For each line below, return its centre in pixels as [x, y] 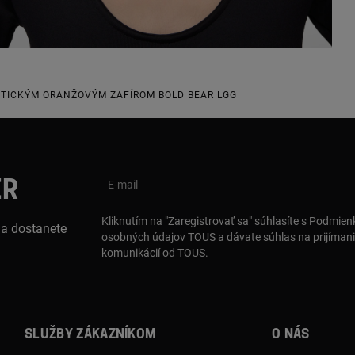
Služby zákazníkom [91, 334]
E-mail [123, 184]
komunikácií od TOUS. [155, 252]
